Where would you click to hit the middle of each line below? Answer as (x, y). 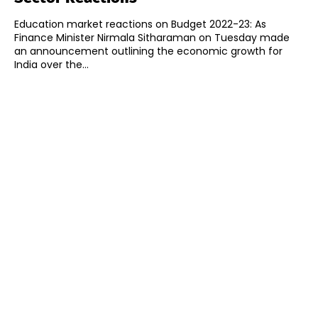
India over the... (51, 65)
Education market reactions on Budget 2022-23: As (140, 24)
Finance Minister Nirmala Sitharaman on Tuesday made (152, 38)
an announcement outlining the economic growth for (148, 51)
